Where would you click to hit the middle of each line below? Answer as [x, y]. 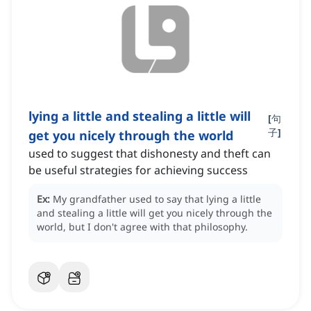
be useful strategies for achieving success [138, 170]
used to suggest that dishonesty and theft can [150, 154]
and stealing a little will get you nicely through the [154, 213]
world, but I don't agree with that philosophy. [142, 227]
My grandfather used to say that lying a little [157, 199]
